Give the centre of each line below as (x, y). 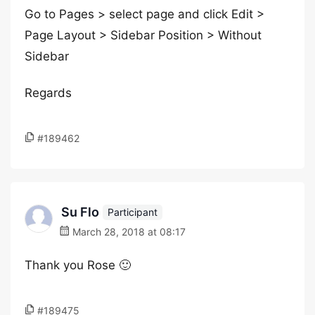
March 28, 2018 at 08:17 (128, 232)
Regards (48, 93)
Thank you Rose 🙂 (78, 265)
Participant (133, 212)
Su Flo (80, 212)
